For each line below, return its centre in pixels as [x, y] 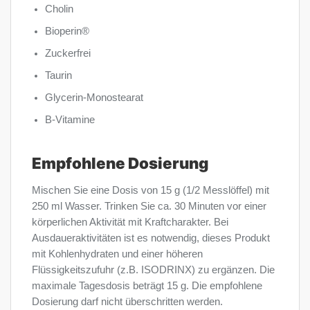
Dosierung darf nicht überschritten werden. [127, 302]
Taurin [59, 75]
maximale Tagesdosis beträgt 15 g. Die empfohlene [147, 286]
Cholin [60, 9]
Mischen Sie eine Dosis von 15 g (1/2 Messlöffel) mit [151, 191]
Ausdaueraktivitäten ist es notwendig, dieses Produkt [151, 238]
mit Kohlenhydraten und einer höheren [117, 254]
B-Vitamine [70, 119]
